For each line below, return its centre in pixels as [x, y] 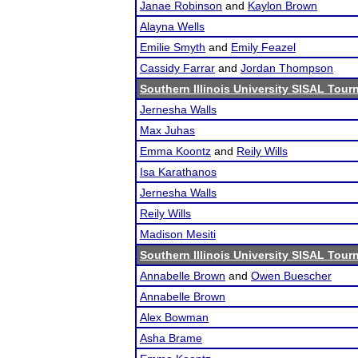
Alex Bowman [174, 317]
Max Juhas [167, 130]
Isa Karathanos [178, 172]
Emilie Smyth [173, 47]
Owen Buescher [291, 276]
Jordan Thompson [287, 68]
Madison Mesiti [178, 234]
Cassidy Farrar [177, 68]
